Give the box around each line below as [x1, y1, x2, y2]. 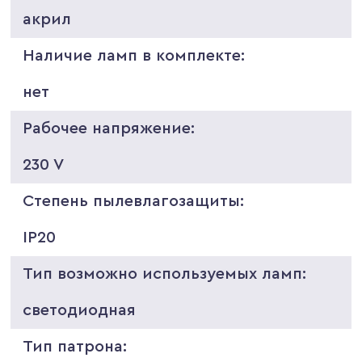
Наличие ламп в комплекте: [23, 47, 246, 64]
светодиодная [23, 301, 137, 318]
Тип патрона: [23, 338, 128, 355]
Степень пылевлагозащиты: [23, 192, 245, 209]
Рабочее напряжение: [23, 120, 196, 137]
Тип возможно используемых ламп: [23, 265, 307, 282]
